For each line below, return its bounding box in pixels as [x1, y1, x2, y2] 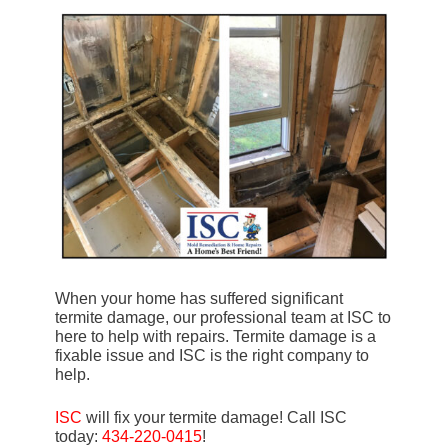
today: [55, 428, 102, 446]
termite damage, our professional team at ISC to [55, 309, 391, 327]
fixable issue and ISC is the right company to [55, 347, 369, 365]
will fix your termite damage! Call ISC [82, 409, 347, 427]
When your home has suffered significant [55, 290, 343, 308]
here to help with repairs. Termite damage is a [55, 328, 376, 346]
